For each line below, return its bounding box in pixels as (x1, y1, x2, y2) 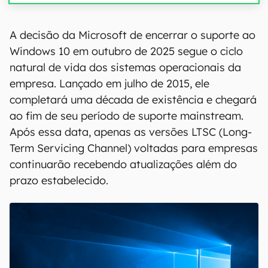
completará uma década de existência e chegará (10, 93, 257, 106)
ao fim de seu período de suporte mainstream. (10, 109, 243, 123)
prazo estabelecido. (10, 173, 108, 187)
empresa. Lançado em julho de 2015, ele (10, 77, 209, 90)
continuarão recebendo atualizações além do (10, 157, 237, 171)
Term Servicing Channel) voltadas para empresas (10, 141, 258, 155)
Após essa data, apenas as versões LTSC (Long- (10, 125, 252, 139)
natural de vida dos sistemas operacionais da (10, 60, 241, 74)
